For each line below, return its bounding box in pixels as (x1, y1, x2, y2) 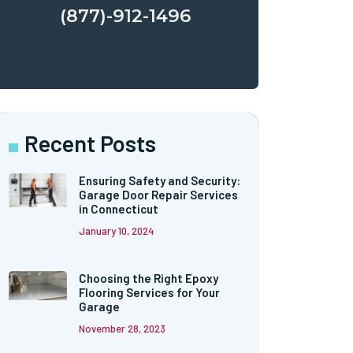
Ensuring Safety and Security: (79, 173, 241, 188)
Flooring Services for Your (79, 285, 221, 300)
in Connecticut (79, 202, 159, 217)
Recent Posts (24, 129, 157, 158)
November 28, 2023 (79, 322, 166, 336)
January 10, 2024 (79, 225, 155, 238)
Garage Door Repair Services (79, 188, 239, 203)
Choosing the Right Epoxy (79, 271, 219, 286)
